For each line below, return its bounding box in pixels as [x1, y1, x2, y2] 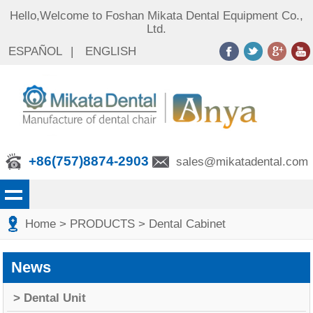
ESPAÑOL [8, 45, 62, 59]
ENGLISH [85, 45, 136, 59]
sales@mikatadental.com [175, 155, 308, 169]
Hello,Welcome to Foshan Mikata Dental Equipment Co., [10, 9, 303, 23]
